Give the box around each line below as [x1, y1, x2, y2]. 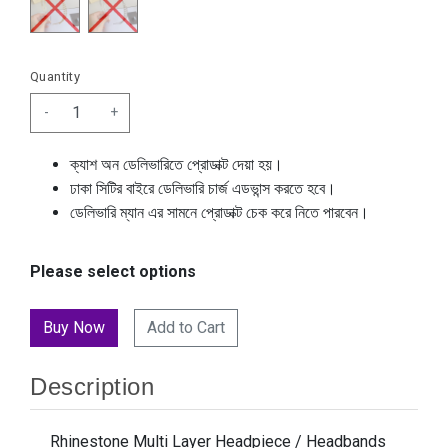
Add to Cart [147, 317, 225, 337]
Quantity [30, 68, 81, 84]
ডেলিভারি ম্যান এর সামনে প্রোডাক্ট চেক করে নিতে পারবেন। [70, 202, 369, 222]
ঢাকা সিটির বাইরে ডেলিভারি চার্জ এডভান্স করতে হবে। [70, 178, 336, 198]
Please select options [30, 261, 196, 281]
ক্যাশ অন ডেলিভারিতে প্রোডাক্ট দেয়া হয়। [70, 154, 283, 174]
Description [30, 372, 155, 400]
